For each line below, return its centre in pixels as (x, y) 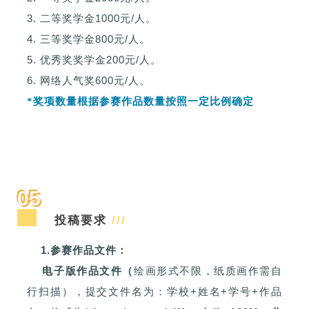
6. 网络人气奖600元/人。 (89, 81)
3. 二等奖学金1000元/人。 (92, 19)
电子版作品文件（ (80, 271)
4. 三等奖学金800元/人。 (89, 39)
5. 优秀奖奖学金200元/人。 (94, 60)
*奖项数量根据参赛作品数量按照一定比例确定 (140, 102)
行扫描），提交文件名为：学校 (109, 292)
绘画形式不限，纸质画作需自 (208, 271)
